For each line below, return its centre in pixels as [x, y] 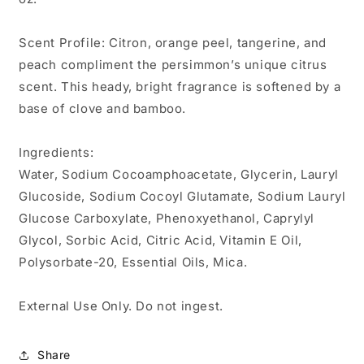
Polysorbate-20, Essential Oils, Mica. [133, 262]
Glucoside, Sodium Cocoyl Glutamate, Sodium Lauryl [182, 196]
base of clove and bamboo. [103, 108]
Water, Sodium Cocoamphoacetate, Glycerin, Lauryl [179, 174]
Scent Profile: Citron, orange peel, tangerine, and [173, 42]
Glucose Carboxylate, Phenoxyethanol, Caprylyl [167, 218]
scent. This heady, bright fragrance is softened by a [180, 86]
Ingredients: [56, 152]
